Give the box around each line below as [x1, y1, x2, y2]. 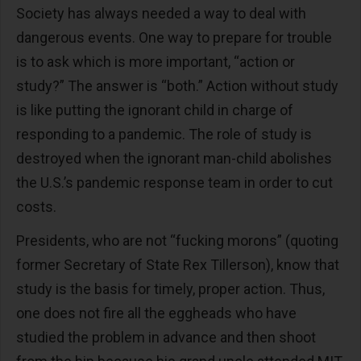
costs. [16, 198, 66, 216]
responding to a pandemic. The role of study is [16, 126, 312, 143]
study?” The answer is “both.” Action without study [16, 77, 338, 95]
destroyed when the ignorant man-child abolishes [16, 150, 332, 168]
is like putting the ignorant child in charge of [16, 102, 293, 119]
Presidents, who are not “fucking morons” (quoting [16, 232, 338, 250]
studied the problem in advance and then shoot [16, 329, 316, 346]
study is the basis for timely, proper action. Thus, [16, 280, 325, 298]
